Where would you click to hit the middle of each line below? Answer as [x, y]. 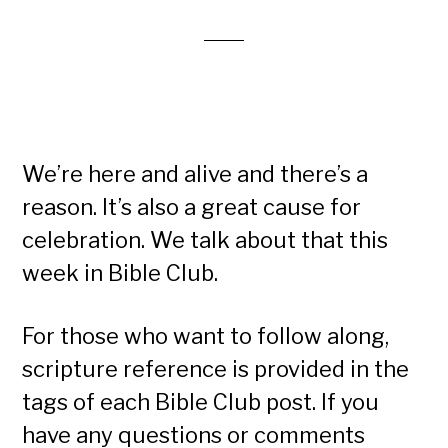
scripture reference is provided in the [216, 369]
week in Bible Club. [120, 273]
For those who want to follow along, [206, 336]
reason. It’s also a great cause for [192, 207]
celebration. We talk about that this [205, 240]
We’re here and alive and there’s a [195, 174]
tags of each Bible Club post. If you [201, 402]
